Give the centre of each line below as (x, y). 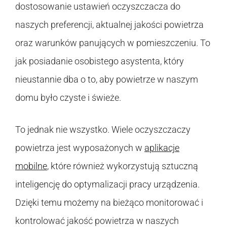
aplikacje (162, 147)
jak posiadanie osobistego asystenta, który (100, 61)
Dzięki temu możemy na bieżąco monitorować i (109, 202)
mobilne (31, 166)
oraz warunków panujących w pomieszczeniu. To (113, 43)
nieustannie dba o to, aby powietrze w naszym (107, 79)
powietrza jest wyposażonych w (80, 147)
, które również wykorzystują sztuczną (123, 166)
